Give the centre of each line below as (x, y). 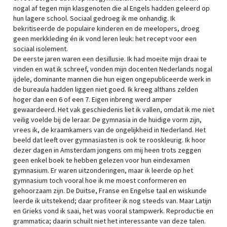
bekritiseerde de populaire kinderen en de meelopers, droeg (106, 28)
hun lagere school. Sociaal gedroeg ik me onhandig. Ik (94, 18)
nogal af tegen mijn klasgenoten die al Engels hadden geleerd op (111, 8)
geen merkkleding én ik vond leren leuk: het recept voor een (105, 39)
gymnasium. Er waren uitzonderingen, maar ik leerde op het (103, 170)
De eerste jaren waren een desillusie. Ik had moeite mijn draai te (110, 59)
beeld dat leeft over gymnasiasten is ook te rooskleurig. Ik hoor (109, 140)
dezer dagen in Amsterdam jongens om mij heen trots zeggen (107, 150)
